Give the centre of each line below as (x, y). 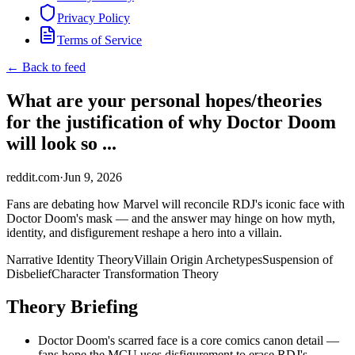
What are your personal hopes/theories (164, 100)
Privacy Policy (94, 17)
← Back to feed (46, 67)
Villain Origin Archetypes (198, 259)
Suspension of (298, 259)
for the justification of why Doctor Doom (171, 122)
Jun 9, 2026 (93, 177)
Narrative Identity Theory (70, 259)
